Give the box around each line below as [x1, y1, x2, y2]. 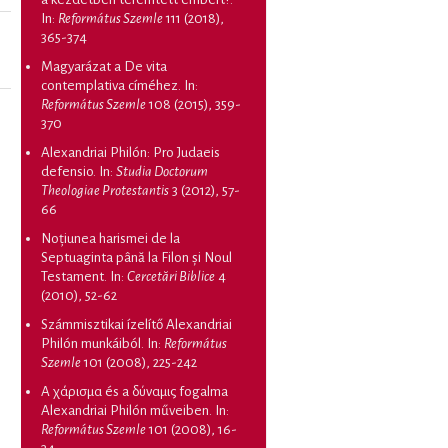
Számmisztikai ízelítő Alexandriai [41, 316, 232, 332]
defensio [41, 163, 93, 179]
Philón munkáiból [41, 335, 141, 351]
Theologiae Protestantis [41, 182, 169, 198]
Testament [41, 268, 104, 284]
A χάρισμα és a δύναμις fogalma [41, 383, 228, 399]
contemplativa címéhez [41, 77, 178, 93]
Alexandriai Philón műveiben [41, 402, 209, 418]
